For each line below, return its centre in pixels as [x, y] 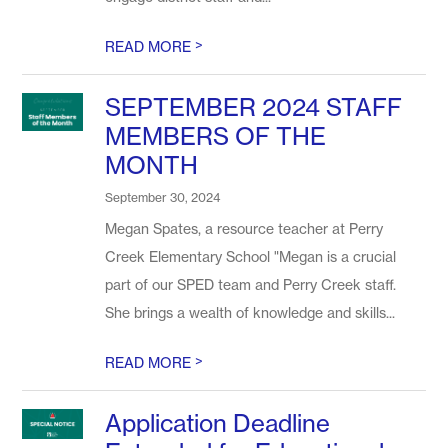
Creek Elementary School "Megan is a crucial [251, 256]
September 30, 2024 [163, 197]
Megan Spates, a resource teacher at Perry [244, 228]
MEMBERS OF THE [216, 136]
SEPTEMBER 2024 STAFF [254, 107]
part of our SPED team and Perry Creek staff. [251, 284]
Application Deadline [218, 423]
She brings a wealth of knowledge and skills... [250, 312]
